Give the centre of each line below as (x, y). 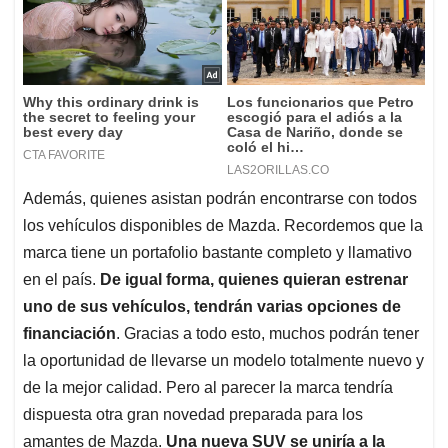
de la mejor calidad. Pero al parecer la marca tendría (208, 388)
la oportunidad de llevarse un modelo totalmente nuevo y (223, 361)
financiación (69, 334)
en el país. (61, 280)
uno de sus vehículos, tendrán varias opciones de (212, 307)
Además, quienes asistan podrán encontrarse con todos (220, 199)
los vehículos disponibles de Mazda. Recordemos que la (223, 226)
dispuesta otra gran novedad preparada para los (193, 415)
